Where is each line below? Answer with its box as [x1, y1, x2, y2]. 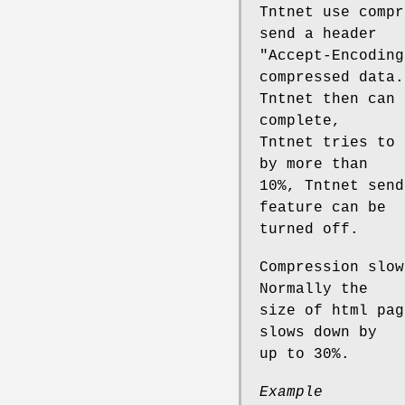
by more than [259, 155, 368, 173]
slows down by [259, 324, 377, 341]
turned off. [259, 221, 359, 238]
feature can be [259, 199, 386, 216]
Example [259, 383, 323, 400]
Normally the [259, 280, 368, 297]
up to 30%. [259, 345, 350, 363]
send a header [259, 25, 377, 42]
